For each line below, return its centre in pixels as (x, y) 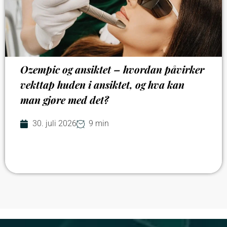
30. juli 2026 (54, 124)
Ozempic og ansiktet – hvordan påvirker (112, 69)
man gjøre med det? (65, 100)
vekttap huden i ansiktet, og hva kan (102, 85)
